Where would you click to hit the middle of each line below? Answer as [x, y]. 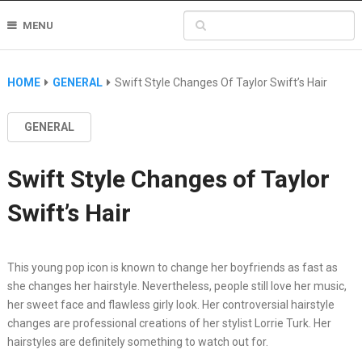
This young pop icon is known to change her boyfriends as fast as [172, 267]
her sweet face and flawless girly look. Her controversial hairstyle [170, 305]
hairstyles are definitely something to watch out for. [137, 342]
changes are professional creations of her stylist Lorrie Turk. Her [169, 323]
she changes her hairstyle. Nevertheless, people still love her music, [177, 286]
